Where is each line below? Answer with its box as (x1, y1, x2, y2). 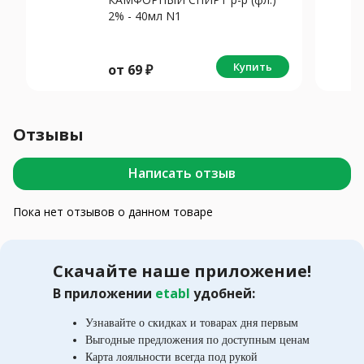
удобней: (193, 284, 255, 302)
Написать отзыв (128, 164, 236, 183)
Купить (233, 58, 272, 74)
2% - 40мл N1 (108, 7, 181, 24)
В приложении (53, 284, 155, 302)
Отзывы (13, 123, 84, 145)
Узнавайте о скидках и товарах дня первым (85, 316, 298, 329)
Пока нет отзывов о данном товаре (13, 203, 213, 219)
